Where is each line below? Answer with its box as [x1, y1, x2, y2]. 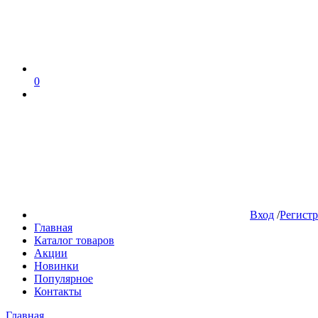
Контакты [34, 285, 82, 297]
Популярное [34, 273, 93, 285]
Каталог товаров [34, 234, 114, 246]
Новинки [34, 260, 79, 272]
